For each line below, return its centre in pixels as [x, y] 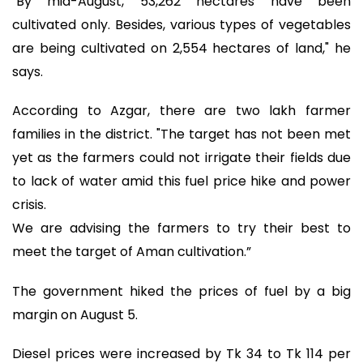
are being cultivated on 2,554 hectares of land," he [181, 48]
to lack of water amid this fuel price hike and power [181, 181]
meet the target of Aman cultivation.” [132, 252]
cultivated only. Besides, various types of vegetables [181, 24]
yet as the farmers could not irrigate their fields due [181, 158]
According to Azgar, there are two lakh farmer [181, 111]
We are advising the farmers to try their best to [181, 228]
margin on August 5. [75, 314]
